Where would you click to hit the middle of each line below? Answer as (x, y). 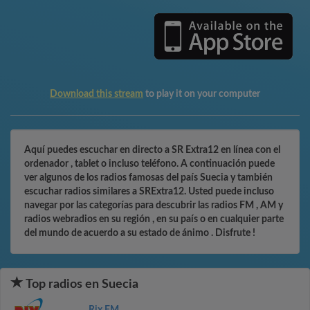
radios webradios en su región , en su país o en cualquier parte (154, 219)
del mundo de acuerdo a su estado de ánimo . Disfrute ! (140, 233)
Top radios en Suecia (81, 284)
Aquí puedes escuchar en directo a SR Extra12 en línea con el (152, 150)
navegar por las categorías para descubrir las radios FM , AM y (154, 206)
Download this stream (97, 94)
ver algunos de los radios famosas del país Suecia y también (148, 178)
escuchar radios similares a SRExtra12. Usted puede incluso (149, 192)
